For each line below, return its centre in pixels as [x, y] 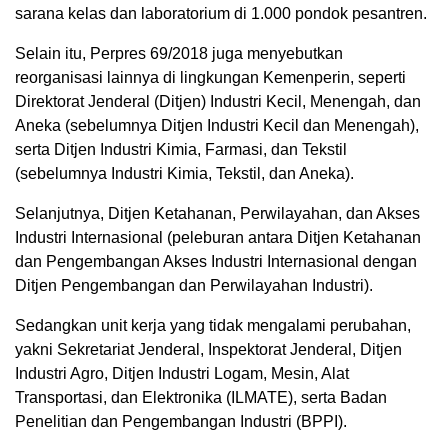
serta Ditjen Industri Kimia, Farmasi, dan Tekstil [181, 150]
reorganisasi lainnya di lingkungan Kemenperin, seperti [210, 78]
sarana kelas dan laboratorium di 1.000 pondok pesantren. [221, 14]
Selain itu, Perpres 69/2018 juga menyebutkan [179, 54]
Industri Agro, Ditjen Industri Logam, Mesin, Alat [182, 374]
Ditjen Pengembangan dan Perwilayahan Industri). [194, 286]
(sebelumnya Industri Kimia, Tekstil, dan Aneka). [184, 174]
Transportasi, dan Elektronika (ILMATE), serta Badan [201, 398]
